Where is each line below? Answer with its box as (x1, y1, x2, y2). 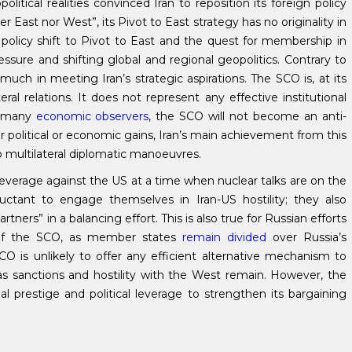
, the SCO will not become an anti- (148, 108, 346, 123)
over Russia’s (266, 229, 346, 244)
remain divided (181, 229, 266, 244)
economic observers (35, 108, 149, 123)
